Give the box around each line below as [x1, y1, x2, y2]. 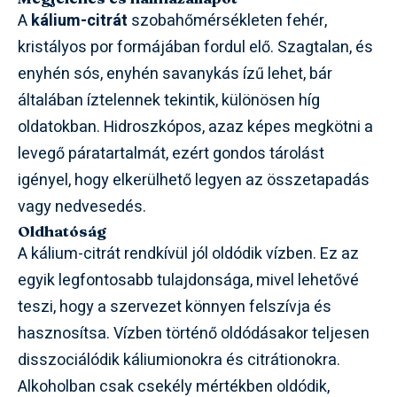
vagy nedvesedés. [18, 195, 146, 219]
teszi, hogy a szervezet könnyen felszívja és [18, 295, 331, 319]
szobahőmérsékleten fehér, [128, 9, 327, 33]
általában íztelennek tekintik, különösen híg [18, 89, 320, 113]
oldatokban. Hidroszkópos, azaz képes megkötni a [18, 115, 373, 139]
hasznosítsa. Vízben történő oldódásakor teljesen [18, 322, 370, 346]
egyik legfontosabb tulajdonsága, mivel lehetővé [18, 269, 359, 292]
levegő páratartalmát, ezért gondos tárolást [18, 142, 324, 166]
